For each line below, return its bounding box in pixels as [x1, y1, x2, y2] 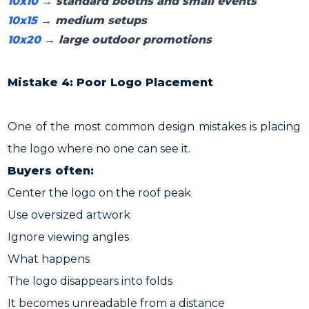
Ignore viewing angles [8, 230, 130, 243]
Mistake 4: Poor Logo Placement [8, 76, 214, 89]
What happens [8, 252, 90, 266]
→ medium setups [37, 14, 148, 27]
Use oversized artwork [8, 208, 131, 221]
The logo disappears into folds [8, 275, 173, 288]
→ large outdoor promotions [44, 33, 212, 46]
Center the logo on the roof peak [8, 186, 192, 199]
